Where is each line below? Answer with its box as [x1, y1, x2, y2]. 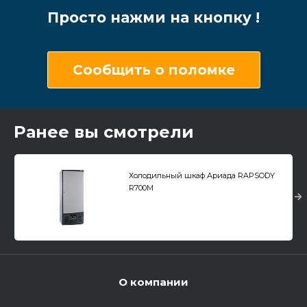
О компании [119, 275, 188, 289]
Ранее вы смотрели [14, 122, 194, 143]
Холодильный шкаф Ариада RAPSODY [128, 171, 275, 181]
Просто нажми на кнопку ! [47, 9, 260, 27]
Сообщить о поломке [72, 62, 235, 79]
